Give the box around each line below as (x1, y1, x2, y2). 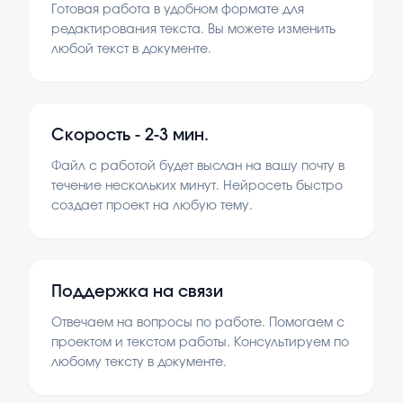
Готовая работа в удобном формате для (51, 4, 304, 16)
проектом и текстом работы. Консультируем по (51, 336, 349, 349)
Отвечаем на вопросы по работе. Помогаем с (51, 317, 345, 329)
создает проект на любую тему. (51, 200, 253, 212)
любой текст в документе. (51, 43, 211, 56)
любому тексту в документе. (51, 356, 227, 369)
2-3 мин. (145, 128, 209, 144)
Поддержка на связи (51, 284, 223, 300)
